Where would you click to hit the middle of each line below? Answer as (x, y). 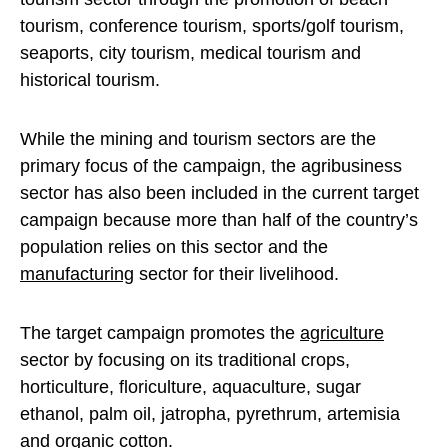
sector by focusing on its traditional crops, (185, 360)
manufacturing (77, 274)
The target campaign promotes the (160, 333)
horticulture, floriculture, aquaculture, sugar (190, 387)
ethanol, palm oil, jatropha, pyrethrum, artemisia (210, 414)
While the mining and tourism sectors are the (198, 139)
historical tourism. (90, 80)
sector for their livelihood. (236, 274)
